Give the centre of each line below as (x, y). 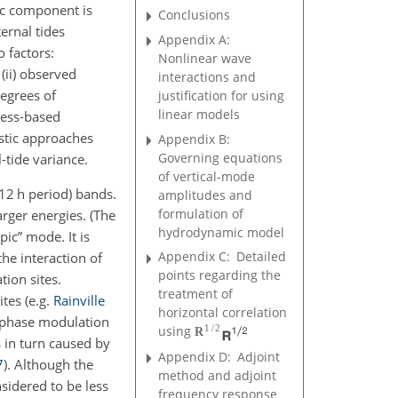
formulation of (201, 213)
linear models (199, 114)
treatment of (196, 294)
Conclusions (195, 14)
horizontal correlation (223, 313)
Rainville (79, 300)
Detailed (259, 257)
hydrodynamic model (222, 232)
